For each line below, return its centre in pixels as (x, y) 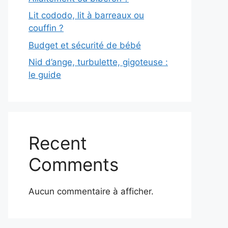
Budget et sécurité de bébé (85, 45)
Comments (74, 164)
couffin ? (46, 28)
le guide (45, 75)
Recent (58, 143)
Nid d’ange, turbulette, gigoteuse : (98, 62)
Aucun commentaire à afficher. (91, 191)
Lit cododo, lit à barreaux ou (86, 15)
